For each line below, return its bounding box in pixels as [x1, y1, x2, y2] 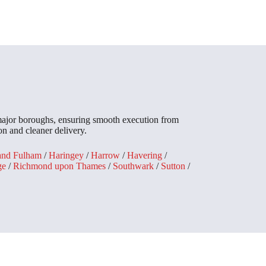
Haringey [49, 150, 84, 161]
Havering [127, 150, 162, 161]
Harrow [91, 150, 120, 161]
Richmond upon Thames [13, 161, 106, 172]
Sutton [161, 161, 185, 172]
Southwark [113, 161, 154, 172]
